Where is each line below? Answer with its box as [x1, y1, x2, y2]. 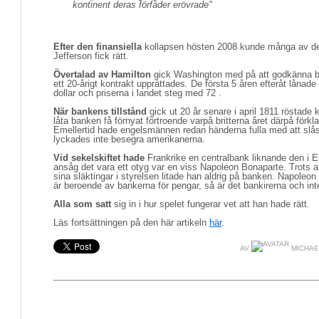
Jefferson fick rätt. [53, 51, 129, 61]
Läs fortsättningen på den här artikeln [53, 217, 209, 228]
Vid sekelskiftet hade [53, 152, 145, 163]
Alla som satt [53, 199, 111, 209]
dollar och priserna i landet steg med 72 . [53, 88, 221, 98]
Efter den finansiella [53, 41, 142, 52]
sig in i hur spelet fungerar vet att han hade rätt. [111, 199, 310, 209]
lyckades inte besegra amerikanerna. [53, 134, 205, 145]
